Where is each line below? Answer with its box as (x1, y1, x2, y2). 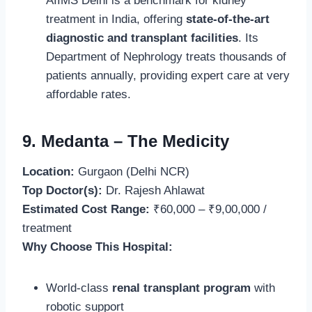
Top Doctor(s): (22, 183, 102, 197)
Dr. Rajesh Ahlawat (102, 183, 205, 197)
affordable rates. (46, 87, 131, 101)
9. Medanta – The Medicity (22, 131, 229, 150)
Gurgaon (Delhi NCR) (75, 164, 189, 178)
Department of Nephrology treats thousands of (46, 49, 286, 63)
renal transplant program (112, 281, 251, 295)
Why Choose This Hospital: (22, 240, 173, 253)
